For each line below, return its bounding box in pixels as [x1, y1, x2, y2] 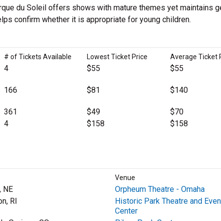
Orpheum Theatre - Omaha [114, 184, 205, 194]
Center [114, 206, 138, 216]
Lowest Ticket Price [87, 53, 148, 61]
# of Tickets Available [3, 53, 72, 61]
